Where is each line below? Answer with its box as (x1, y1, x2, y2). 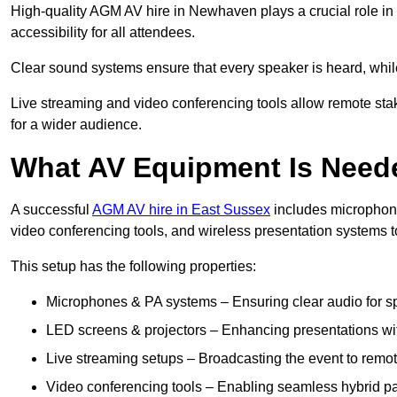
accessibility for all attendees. (11, 25, 195, 41)
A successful (11, 202, 92, 218)
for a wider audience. (11, 117, 142, 133)
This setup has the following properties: (11, 259, 256, 275)
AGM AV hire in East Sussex (92, 202, 270, 218)
